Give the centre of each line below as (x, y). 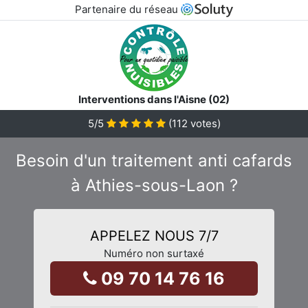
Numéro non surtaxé (154, 253)
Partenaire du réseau (128, 9)
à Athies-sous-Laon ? (154, 185)
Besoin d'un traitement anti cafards (154, 160)
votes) (204, 123)
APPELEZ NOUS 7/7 (154, 235)
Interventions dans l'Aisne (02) (154, 99)
